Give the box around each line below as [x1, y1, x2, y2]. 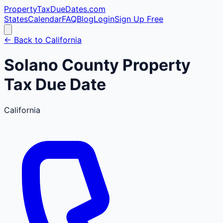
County [62, 55, 119, 75]
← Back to [4, 35, 45, 45]
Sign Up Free [114, 14, 163, 24]
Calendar [28, 14, 62, 24]
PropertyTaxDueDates [4, 4, 87, 14]
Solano [4, 55, 58, 75]
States [4, 14, 28, 24]
